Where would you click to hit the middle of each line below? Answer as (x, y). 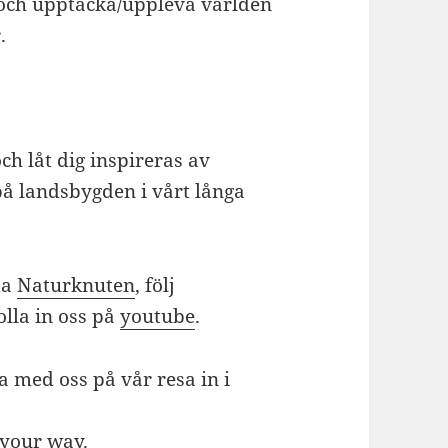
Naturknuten (76, 284)
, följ (155, 284)
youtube (158, 315)
